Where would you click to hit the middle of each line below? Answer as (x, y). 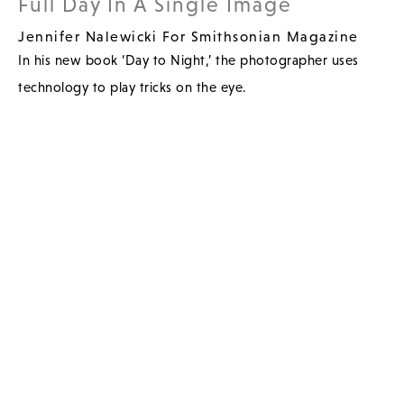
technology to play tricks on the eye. (133, 87)
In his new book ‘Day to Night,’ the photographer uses (188, 60)
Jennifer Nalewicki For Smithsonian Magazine (188, 36)
